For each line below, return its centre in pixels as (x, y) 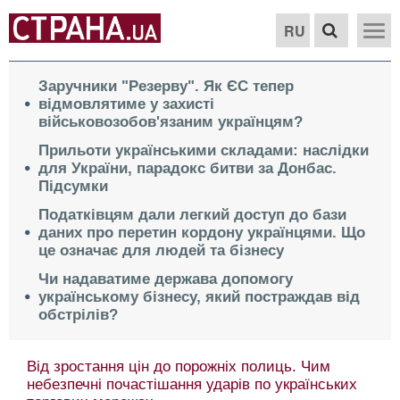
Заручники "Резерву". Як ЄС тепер (166, 86)
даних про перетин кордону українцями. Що (202, 233)
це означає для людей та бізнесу (161, 250)
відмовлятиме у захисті (126, 104)
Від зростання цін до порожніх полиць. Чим (178, 367)
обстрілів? (78, 315)
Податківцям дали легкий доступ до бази (192, 215)
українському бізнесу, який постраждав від (199, 297)
